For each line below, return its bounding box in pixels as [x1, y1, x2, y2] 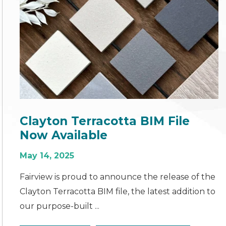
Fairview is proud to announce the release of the [20, 172, 216, 182]
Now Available [20, 128, 108, 142]
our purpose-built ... [20, 201, 100, 211]
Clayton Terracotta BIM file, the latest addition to [20, 186, 216, 196]
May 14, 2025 [20, 150, 75, 160]
